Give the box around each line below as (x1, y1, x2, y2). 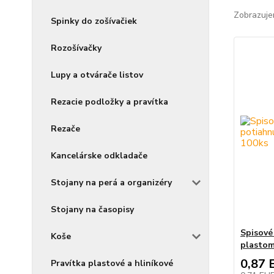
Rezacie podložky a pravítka (51, 96, 168, 108)
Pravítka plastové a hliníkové (51, 257, 173, 269)
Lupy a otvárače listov (51, 69, 143, 81)
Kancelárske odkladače (51, 150, 147, 161)
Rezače (51, 123, 80, 135)
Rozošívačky (51, 42, 102, 54)
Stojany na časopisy (51, 204, 134, 215)
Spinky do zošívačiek (51, 15, 137, 27)
